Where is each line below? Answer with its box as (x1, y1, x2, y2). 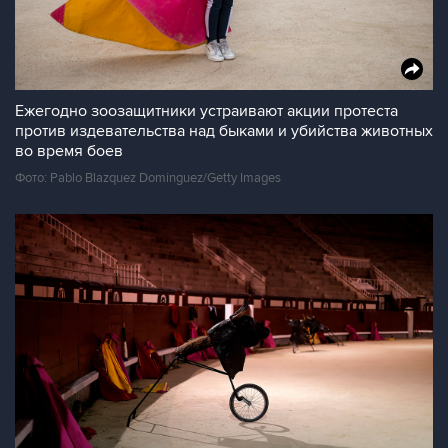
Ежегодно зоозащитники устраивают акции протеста (15, 101, 398, 121)
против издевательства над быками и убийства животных (15, 121, 433, 141)
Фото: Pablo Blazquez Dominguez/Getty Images (15, 170, 281, 186)
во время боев (15, 141, 123, 161)
